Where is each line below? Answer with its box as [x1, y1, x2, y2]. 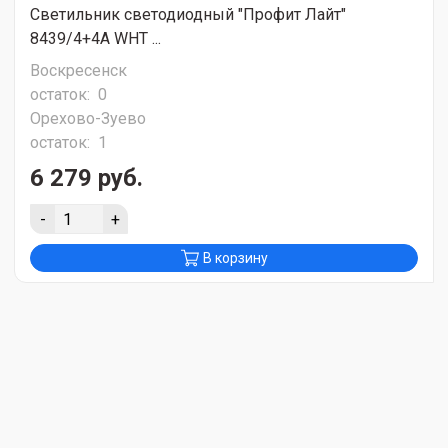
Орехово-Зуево [30, 109, 146, 129]
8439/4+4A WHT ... [30, 29, 161, 49]
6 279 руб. [30, 164, 143, 193]
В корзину [202, 250, 268, 267]
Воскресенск [30, 61, 127, 81]
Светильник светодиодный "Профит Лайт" [30, 5, 346, 25]
